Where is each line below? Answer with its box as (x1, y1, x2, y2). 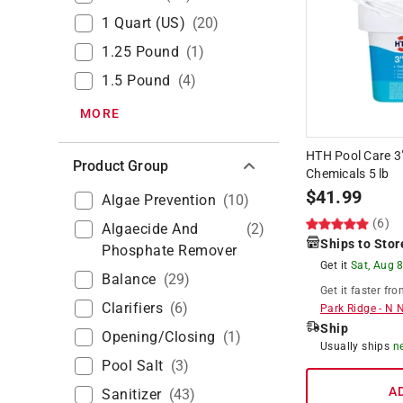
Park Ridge (320, 301, 377, 315)
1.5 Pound (102, 71, 171, 89)
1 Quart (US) (102, 13, 185, 31)
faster (350, 283, 381, 297)
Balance (102, 270, 157, 288)
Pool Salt (102, 356, 164, 374)
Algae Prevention (102, 191, 216, 209)
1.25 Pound (102, 42, 179, 60)
